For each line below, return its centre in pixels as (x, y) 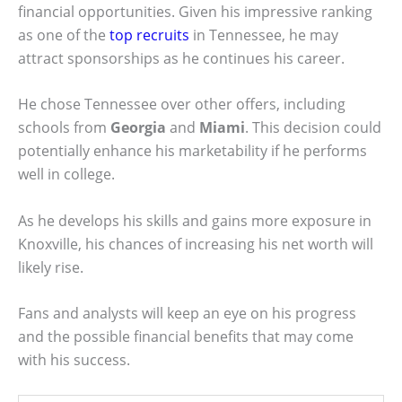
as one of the (64, 35)
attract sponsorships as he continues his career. (181, 58)
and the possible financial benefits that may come (186, 337)
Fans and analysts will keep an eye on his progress (187, 314)
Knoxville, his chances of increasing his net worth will (196, 244)
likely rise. (51, 267)
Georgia (138, 128)
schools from (64, 128)
